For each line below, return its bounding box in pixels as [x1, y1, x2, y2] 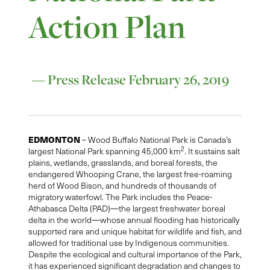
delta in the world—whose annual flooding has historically [28, 214, 239, 226]
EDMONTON [28, 133, 80, 146]
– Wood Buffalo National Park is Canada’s [80, 134, 231, 146]
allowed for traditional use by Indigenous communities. [28, 237, 229, 249]
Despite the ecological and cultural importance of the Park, [28, 248, 242, 260]
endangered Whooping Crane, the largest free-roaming [28, 168, 232, 180]
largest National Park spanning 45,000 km [28, 145, 181, 157]
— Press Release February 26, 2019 [28, 71, 229, 89]
